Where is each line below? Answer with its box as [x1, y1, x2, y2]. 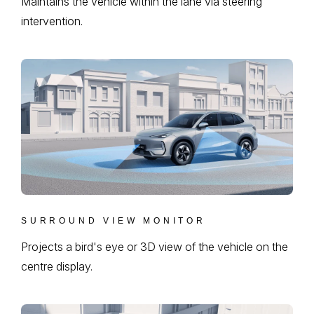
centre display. [21, 259, 93, 274]
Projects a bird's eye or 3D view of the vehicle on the [21, 240, 288, 254]
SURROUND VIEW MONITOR [21, 216, 206, 226]
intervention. [21, 14, 83, 29]
